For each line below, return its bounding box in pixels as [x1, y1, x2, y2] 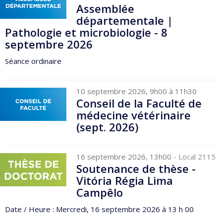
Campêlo [76, 184, 123, 200]
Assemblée [76, 1, 135, 16]
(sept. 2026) [76, 119, 139, 134]
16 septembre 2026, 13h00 [76, 151, 174, 162]
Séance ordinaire [5, 56, 61, 66]
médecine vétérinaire [76, 107, 191, 122]
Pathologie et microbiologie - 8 [5, 25, 167, 40]
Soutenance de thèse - [76, 161, 196, 176]
